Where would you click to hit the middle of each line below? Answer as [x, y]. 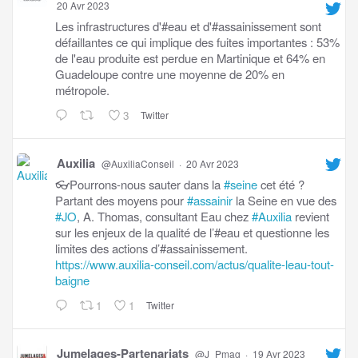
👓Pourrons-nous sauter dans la [139, 185]
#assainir [210, 201]
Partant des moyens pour [121, 201]
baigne [72, 280]
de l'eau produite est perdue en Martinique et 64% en [190, 58]
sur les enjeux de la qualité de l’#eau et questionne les [192, 233]
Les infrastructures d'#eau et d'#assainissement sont [188, 26]
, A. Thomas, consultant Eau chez [164, 217]
